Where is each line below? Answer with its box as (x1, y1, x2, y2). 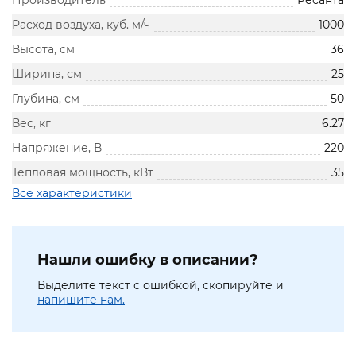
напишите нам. (37, 292, 125, 308)
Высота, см (12, 42, 75, 57)
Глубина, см (12, 91, 79, 106)
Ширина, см (12, 67, 82, 82)
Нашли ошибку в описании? (37, 251, 258, 269)
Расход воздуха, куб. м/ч (12, 17, 150, 33)
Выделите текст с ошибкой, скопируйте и (37, 278, 284, 293)
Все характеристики (12, 186, 132, 201)
